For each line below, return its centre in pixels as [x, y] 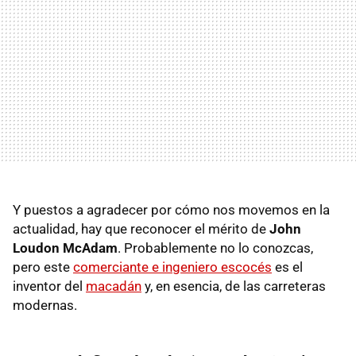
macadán [114, 286]
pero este [43, 267]
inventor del [49, 286]
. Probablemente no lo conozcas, [215, 248]
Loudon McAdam [65, 248]
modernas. [45, 305]
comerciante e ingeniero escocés [172, 267]
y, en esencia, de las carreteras [234, 286]
